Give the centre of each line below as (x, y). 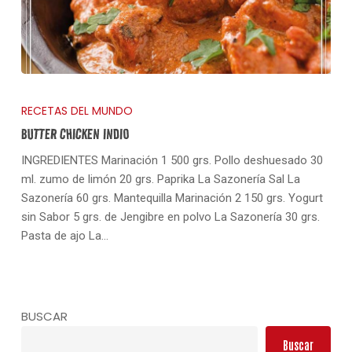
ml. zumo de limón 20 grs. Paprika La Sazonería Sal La (160, 179)
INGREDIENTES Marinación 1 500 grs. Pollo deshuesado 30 (172, 160)
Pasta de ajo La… (64, 235)
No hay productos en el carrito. (193, 93)
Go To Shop (194, 131)
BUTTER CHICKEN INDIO (75, 134)
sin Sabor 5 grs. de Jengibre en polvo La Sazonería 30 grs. (170, 216)
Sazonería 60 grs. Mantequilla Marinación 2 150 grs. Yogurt (172, 198)
